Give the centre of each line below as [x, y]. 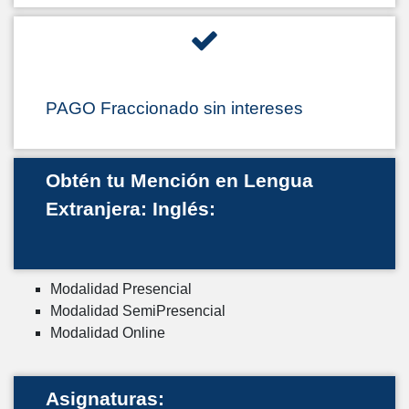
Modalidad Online [108, 333]
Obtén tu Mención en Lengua [179, 181]
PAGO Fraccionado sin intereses [174, 108]
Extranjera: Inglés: [131, 209]
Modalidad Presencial [121, 289]
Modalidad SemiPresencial [138, 311]
